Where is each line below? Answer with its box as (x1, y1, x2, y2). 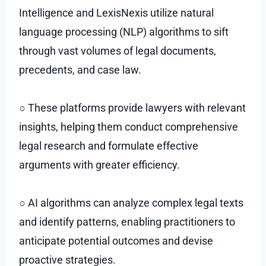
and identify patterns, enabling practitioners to (19, 215, 235, 228)
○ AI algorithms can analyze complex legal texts (19, 196, 243, 209)
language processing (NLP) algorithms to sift (19, 25, 229, 38)
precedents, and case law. (19, 63, 141, 76)
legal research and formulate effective (19, 139, 198, 152)
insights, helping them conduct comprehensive (19, 120, 238, 133)
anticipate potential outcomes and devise (19, 234, 213, 247)
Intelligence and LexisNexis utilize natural (19, 6, 214, 19)
